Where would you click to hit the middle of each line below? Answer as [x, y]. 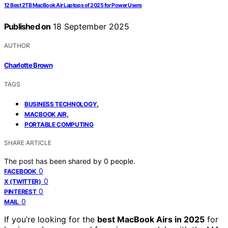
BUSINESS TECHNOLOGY [61, 104]
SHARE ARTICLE [28, 142]
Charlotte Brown [28, 65]
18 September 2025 [90, 27]
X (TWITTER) [23, 181]
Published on [27, 27]
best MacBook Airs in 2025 [151, 219]
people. [123, 161]
